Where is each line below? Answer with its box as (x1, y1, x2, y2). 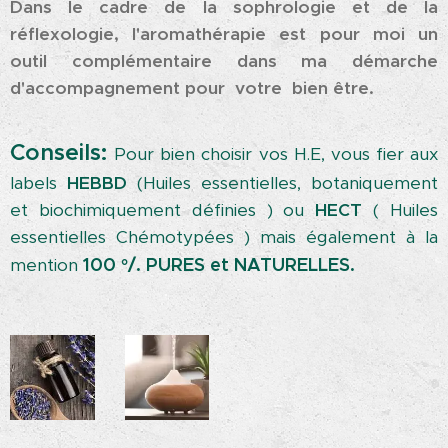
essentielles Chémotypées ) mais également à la (10, 226, 438, 248)
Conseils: (10, 138, 107, 166)
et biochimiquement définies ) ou (10, 199, 316, 221)
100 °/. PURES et (83, 253, 229, 276)
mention (10, 254, 83, 276)
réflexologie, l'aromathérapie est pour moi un (10, 23, 438, 45)
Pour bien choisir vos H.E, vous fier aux (114, 143, 438, 165)
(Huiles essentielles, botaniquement (127, 172, 438, 194)
